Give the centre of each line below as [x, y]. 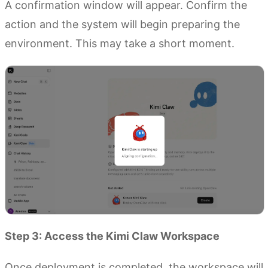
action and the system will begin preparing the [122, 24]
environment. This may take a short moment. [120, 43]
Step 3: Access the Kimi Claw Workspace [112, 236]
